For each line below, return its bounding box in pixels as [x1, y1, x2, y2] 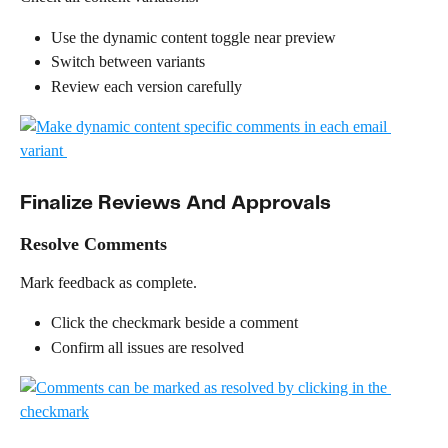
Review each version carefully [51, 77, 242, 95]
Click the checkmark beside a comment [51, 314, 298, 332]
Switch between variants [51, 53, 205, 71]
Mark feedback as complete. [20, 273, 197, 291]
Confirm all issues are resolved [51, 338, 244, 356]
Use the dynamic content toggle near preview [51, 28, 336, 46]
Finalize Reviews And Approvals [20, 193, 331, 213]
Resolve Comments [20, 233, 167, 254]
